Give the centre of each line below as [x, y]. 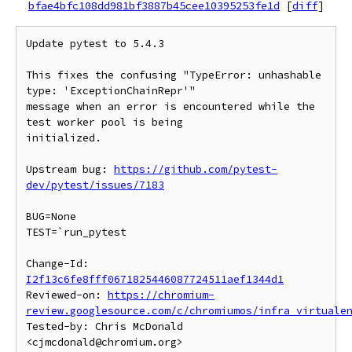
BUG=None [51, 216]
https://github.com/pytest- [196, 169]
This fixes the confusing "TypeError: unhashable [174, 75]
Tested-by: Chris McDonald [104, 326]
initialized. [64, 138]
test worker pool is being [104, 122]
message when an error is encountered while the [170, 106]
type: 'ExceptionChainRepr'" [111, 91]
